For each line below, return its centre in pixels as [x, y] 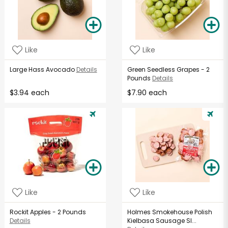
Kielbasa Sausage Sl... [162, 221]
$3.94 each [29, 93]
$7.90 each [147, 93]
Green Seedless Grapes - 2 [169, 70]
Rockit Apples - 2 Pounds [48, 212]
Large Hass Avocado [43, 70]
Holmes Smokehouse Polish [170, 212]
